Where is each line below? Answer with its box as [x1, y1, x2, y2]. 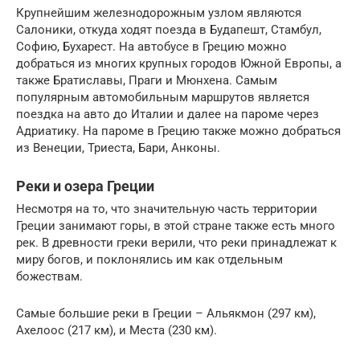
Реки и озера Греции [16, 177, 154, 194]
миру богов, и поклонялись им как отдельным [16, 252, 283, 267]
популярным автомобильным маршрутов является [16, 89, 309, 104]
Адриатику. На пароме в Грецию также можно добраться [16, 123, 341, 138]
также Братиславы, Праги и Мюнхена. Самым [16, 72, 277, 88]
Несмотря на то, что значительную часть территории [16, 201, 317, 216]
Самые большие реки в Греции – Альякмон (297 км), [16, 305, 316, 321]
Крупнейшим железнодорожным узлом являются [16, 5, 301, 20]
